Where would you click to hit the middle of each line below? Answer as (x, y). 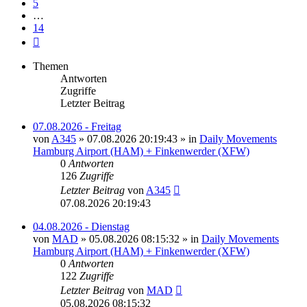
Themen (51, 66)
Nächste (57, 39)
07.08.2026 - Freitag (77, 126)
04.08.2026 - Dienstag (81, 226)
